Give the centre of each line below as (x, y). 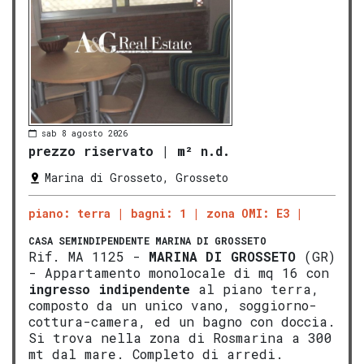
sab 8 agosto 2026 (84, 133)
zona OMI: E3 (248, 214)
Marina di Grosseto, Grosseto (136, 178)
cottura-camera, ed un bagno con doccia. (182, 322)
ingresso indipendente (109, 289)
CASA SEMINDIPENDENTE (89, 241)
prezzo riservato (91, 151)
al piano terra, (255, 289)
